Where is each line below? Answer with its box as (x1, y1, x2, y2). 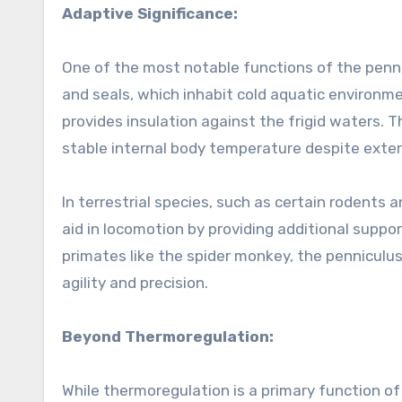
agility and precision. (62, 273, 208, 292)
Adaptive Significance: (62, 4, 238, 22)
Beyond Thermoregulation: (62, 327, 274, 345)
